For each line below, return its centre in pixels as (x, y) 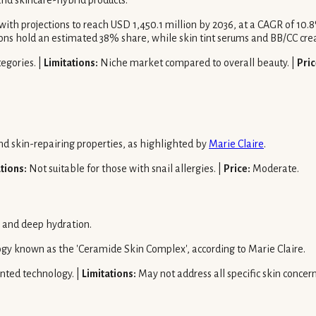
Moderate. (275, 168)
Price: (237, 168)
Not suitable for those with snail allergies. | (125, 168)
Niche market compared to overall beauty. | (197, 63)
